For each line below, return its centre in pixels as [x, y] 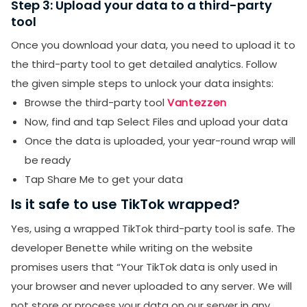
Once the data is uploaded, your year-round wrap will [160, 141]
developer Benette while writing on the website [132, 248]
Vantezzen [197, 103]
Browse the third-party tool [96, 103]
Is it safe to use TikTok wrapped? [125, 205]
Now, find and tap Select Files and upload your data [156, 122]
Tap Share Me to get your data [104, 180]
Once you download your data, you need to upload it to [153, 45]
